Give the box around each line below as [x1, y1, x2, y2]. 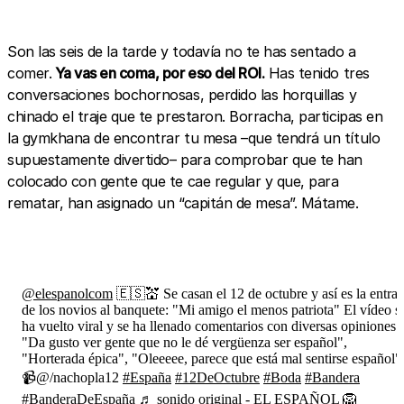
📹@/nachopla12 [22, 370, 123, 385]
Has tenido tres [264, 64, 370, 82]
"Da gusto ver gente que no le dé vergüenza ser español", [22, 335, 347, 350]
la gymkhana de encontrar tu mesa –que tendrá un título [7, 129, 381, 147]
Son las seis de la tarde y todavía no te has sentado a [7, 42, 356, 60]
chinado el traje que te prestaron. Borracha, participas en [7, 107, 383, 125]
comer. [7, 64, 52, 82]
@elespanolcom [22, 286, 113, 301]
